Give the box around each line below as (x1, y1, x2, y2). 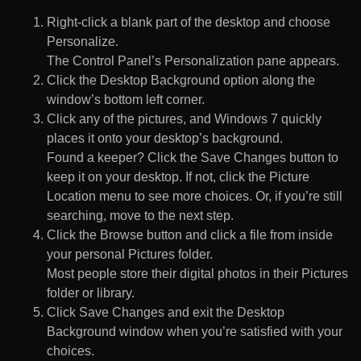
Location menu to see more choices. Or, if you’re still (47, 189, 342, 203)
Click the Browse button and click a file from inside (47, 227, 333, 242)
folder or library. (47, 285, 135, 300)
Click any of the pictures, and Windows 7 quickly (47, 111, 322, 126)
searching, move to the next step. (47, 208, 234, 222)
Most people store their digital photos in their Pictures (47, 266, 348, 280)
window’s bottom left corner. (47, 92, 205, 106)
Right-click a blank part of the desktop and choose (47, 15, 330, 29)
